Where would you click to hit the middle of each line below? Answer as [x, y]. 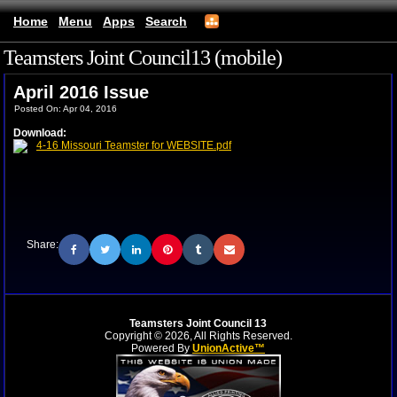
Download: [40, 133]
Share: [43, 245]
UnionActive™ [229, 348]
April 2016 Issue [81, 92]
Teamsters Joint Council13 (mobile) [143, 58]
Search [166, 21]
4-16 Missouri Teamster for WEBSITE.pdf [134, 145]
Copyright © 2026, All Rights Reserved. [198, 336]
